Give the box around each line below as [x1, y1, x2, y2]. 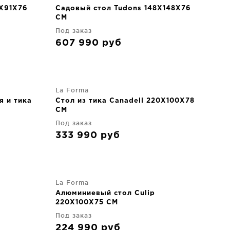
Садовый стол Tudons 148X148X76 [55, 6, 191, 11]
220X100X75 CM [55, 200, 118, 205]
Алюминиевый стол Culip [55, 190, 155, 196]
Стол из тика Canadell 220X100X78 [55, 98, 195, 104]
